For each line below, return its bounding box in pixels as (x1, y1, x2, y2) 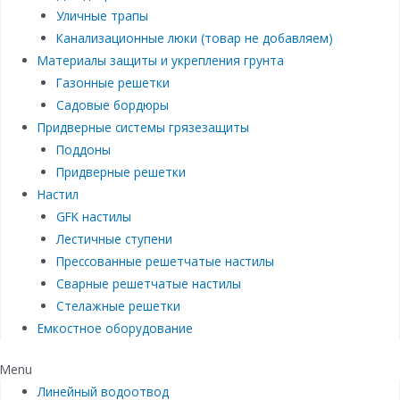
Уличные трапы (55, 7, 148, 25)
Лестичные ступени (55, 230, 172, 248)
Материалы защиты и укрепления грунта (37, 52, 285, 70)
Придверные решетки (55, 163, 186, 181)
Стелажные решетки (55, 297, 180, 315)
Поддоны (55, 141, 111, 159)
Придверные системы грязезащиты (37, 119, 250, 137)
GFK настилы (55, 208, 131, 226)
